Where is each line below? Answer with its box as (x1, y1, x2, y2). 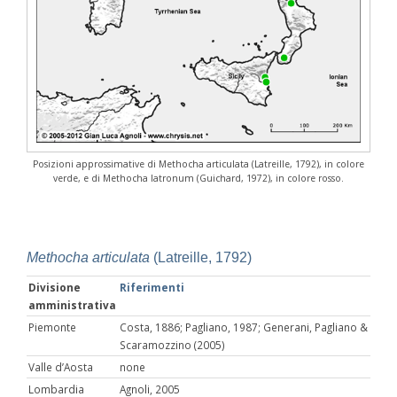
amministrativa (28, 298, 116, 313)
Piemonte (28, 320, 76, 335)
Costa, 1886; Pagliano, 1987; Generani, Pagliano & (120, 320, 368, 335)
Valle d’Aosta (28, 360, 93, 375)
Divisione (28, 280, 81, 295)
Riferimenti (120, 280, 184, 295)
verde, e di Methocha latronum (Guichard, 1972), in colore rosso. (53, 172, 344, 185)
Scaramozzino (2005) (120, 338, 225, 353)
